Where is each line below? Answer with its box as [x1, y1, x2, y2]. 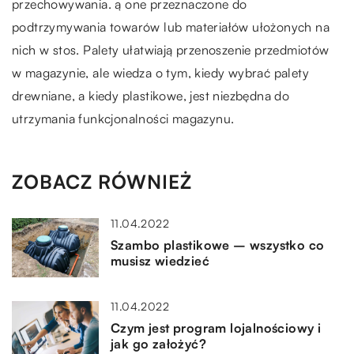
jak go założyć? [111, 336, 207, 352]
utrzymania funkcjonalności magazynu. [12, 111, 235, 127]
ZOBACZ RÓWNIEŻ [12, 170, 192, 194]
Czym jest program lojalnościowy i [111, 320, 322, 337]
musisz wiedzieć [111, 253, 210, 269]
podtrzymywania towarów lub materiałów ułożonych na [12, 19, 330, 36]
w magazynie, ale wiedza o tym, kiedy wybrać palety [12, 65, 309, 81]
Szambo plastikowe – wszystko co [111, 237, 325, 254]
